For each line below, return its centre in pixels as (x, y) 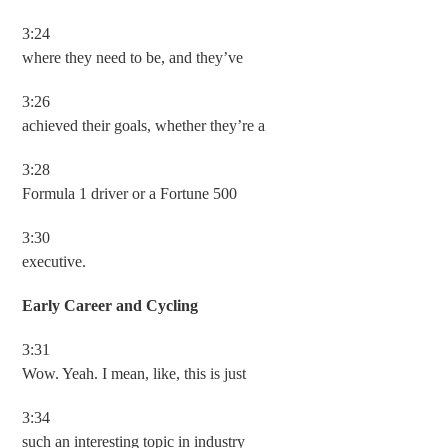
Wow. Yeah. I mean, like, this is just (134, 373)
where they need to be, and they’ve (133, 57)
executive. (54, 261)
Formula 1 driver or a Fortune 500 (130, 193)
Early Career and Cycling (110, 305)
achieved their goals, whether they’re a (144, 125)
